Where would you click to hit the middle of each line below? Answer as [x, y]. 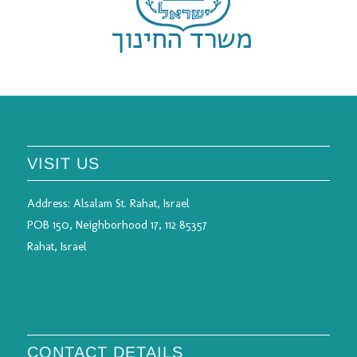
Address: [50, 203]
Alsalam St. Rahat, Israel [131, 203]
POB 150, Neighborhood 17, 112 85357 [117, 224]
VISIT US [63, 163]
